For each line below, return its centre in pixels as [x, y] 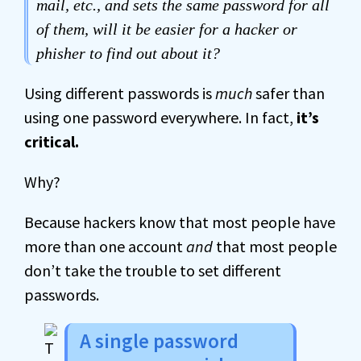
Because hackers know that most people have [180, 222]
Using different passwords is [120, 93]
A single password [159, 341]
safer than [288, 93]
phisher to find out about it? [128, 53]
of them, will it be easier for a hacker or [167, 29]
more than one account [105, 246]
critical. [52, 141]
